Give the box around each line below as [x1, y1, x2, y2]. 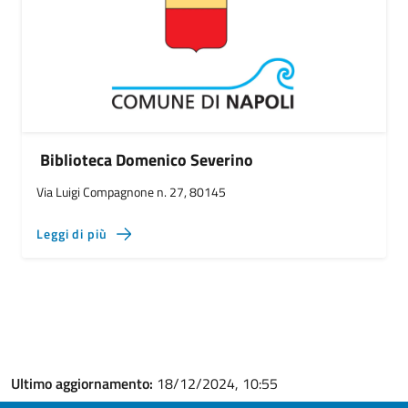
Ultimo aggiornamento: [11, 372, 157, 394]
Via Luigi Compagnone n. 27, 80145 [36, 182, 226, 201]
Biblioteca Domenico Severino [40, 148, 253, 172]
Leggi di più [36, 224, 107, 243]
